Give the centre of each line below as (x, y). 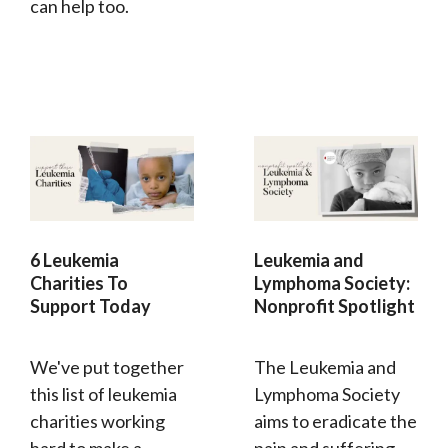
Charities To (79, 283)
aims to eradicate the (335, 421)
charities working (97, 421)
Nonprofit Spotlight (334, 306)
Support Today (90, 306)
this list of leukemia (103, 394)
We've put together (107, 367)
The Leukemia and (325, 367)
